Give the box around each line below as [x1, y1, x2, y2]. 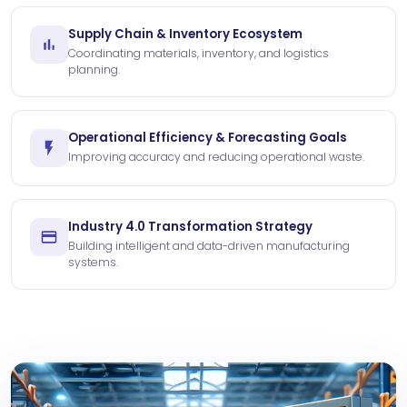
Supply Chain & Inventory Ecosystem [68, 25, 303, 43]
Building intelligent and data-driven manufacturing [68, 237, 350, 253]
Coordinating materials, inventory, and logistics [68, 45, 329, 61]
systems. [68, 253, 118, 270]
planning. [68, 61, 120, 77]
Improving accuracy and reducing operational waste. [68, 148, 364, 164]
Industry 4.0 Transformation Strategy [68, 217, 313, 235]
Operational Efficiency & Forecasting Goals [68, 128, 347, 146]
